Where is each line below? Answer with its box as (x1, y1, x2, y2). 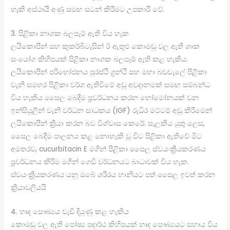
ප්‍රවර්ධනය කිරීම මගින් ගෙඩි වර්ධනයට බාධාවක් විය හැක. (11, 157, 189, 167)
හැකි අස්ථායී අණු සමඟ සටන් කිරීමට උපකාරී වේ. (11, 5, 165, 15)
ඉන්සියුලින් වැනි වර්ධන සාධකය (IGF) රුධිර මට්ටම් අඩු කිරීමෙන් (11, 106, 213, 116)
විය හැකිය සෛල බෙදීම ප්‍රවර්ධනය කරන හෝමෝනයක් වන (11, 93, 199, 103)
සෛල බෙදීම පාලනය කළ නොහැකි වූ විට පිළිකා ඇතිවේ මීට (11, 131, 202, 142)
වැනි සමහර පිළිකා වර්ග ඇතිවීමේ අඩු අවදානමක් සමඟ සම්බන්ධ (11, 80, 210, 90)
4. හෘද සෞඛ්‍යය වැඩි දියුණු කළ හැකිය (11, 206, 129, 217)
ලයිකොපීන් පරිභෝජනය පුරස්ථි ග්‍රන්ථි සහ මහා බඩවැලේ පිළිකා (11, 67, 207, 78)
